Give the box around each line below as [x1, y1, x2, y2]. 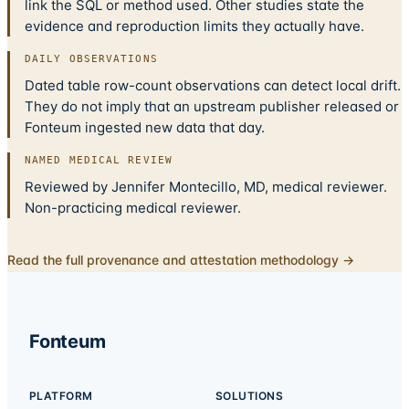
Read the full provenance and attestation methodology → [7, 252, 354, 268]
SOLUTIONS [215, 389, 284, 404]
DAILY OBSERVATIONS [25, 53, 158, 66]
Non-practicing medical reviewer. [25, 199, 241, 217]
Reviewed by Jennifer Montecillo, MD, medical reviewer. [25, 178, 387, 196]
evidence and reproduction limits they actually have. [25, 17, 364, 36]
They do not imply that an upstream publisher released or [25, 98, 399, 116]
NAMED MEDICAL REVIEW [25, 154, 173, 167]
